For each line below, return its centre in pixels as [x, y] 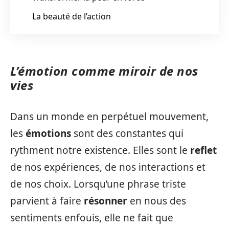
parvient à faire [47, 201]
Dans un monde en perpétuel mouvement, [109, 116]
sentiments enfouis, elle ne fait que [92, 217]
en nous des [157, 201]
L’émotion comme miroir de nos [104, 71]
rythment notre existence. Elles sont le [100, 150]
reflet [203, 150]
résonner [106, 201]
